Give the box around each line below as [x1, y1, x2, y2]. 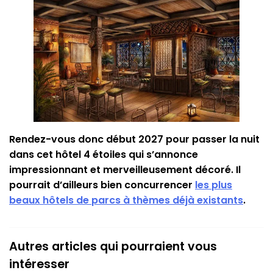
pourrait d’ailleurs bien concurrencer [9, 177, 195, 192]
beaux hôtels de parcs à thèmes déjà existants [9, 193, 243, 207]
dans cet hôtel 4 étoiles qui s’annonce [9, 147, 198, 161]
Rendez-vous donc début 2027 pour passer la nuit [9, 132, 260, 146]
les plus [195, 177, 232, 192]
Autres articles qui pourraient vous [9, 238, 217, 255]
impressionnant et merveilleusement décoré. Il [9, 162, 241, 177]
